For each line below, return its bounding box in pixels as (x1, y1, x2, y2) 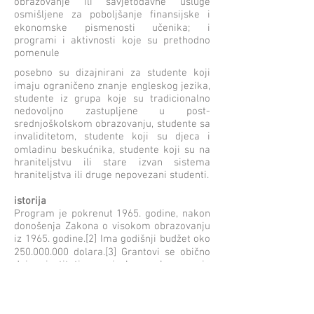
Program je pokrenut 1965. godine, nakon (14, 207, 210, 220)
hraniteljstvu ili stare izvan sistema (14, 156, 210, 169)
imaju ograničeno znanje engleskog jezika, (14, 80, 210, 93)
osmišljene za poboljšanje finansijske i (14, 8, 210, 21)
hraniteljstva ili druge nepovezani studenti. (14, 169, 209, 182)
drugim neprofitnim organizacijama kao (14, 284, 210, 296)
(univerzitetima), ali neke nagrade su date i (14, 271, 210, 284)
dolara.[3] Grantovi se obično (69, 246, 210, 259)
